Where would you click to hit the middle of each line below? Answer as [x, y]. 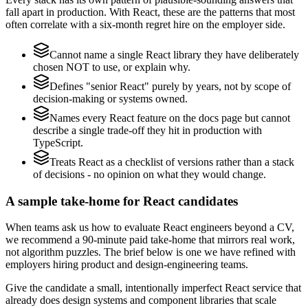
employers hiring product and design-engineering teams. [127, 265]
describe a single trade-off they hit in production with [147, 130]
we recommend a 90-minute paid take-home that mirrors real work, [150, 240]
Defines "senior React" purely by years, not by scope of [170, 86]
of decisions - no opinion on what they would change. [150, 174]
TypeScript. [58, 142]
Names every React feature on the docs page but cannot [170, 118]
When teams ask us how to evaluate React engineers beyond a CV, [150, 228]
